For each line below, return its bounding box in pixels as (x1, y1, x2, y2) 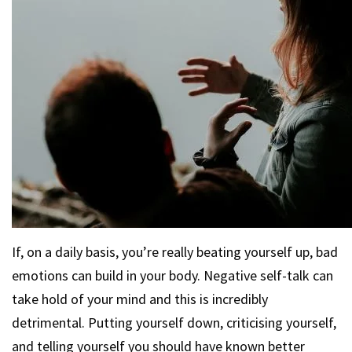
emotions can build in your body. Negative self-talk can (12, 266, 333, 284)
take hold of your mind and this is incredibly (12, 290, 268, 308)
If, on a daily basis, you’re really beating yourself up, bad (12, 243, 338, 261)
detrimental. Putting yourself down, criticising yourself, (12, 313, 336, 332)
